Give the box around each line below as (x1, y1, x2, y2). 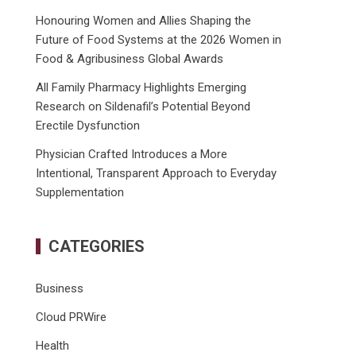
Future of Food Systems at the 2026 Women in (36, 33, 282, 47)
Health (36, 339, 70, 353)
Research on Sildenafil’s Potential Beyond (36, 99, 251, 114)
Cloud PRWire (36, 310, 107, 324)
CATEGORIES (48, 237, 145, 256)
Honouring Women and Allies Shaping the (36, 14, 252, 28)
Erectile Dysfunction (36, 118, 141, 133)
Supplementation (36, 185, 125, 199)
